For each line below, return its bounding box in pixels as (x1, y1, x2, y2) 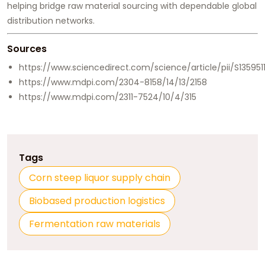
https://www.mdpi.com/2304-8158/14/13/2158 (19, 76, 207, 89)
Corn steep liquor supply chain (29, 171, 170, 185)
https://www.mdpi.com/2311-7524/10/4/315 (19, 91, 196, 104)
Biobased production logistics (29, 194, 165, 208)
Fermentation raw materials (29, 217, 160, 231)
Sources (7, 42, 47, 56)
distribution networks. (7, 15, 95, 27)
